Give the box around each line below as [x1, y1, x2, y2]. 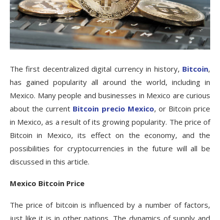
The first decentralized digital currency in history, [10, 64, 182, 74]
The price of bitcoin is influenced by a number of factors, [10, 200, 210, 210]
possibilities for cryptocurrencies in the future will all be [10, 143, 210, 154]
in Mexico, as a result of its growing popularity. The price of [10, 117, 210, 127]
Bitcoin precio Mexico [73, 104, 154, 114]
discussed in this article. [10, 157, 89, 167]
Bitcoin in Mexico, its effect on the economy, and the [10, 130, 210, 140]
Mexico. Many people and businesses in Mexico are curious [10, 90, 210, 101]
